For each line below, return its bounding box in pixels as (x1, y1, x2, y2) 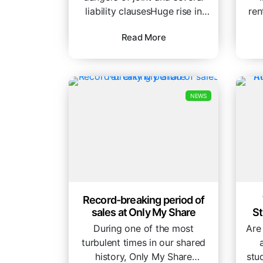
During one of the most (93, 222, 194, 235)
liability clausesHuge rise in (85, 5, 202, 18)
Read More (121, 32, 166, 43)
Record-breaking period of (82, 194, 205, 207)
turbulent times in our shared (81, 237, 206, 249)
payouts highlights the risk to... (77, 19, 210, 32)
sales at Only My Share (91, 206, 196, 219)
